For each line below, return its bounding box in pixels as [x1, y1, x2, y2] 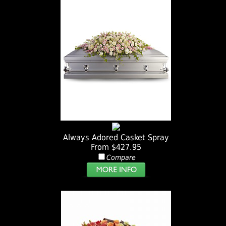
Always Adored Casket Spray [63, 133, 169, 143]
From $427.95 [90, 142, 141, 152]
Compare [106, 153, 136, 162]
